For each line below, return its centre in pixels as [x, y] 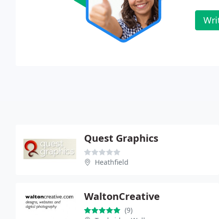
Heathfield [112, 162]
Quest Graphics [121, 138]
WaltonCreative [122, 196]
